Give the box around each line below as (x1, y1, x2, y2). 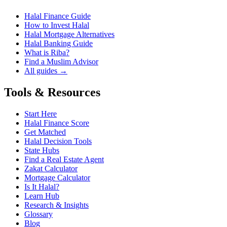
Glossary (24, 209, 53, 218)
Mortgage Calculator (24, 173, 90, 182)
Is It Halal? (24, 182, 59, 191)
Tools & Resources (4, 85, 100, 99)
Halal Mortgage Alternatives (24, 29, 115, 39)
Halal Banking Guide (24, 39, 93, 48)
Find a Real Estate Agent (24, 155, 104, 164)
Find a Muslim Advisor (24, 57, 98, 66)
